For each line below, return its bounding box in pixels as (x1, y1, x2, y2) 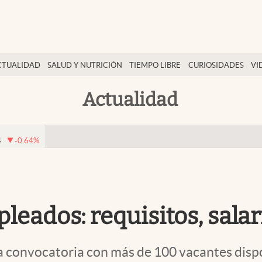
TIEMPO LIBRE (129, 61, 181, 70)
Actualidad (82, 88, 178, 111)
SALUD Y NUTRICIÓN (47, 61, 123, 70)
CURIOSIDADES (188, 61, 244, 70)
